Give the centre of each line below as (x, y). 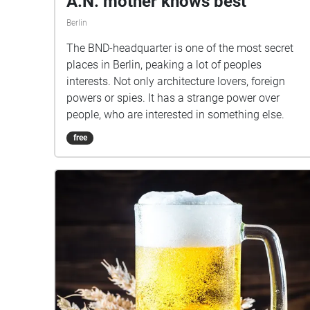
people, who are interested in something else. (175, 115)
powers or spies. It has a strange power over (173, 98)
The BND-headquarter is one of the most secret (180, 48)
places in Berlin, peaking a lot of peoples (164, 65)
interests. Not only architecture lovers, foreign (176, 82)
